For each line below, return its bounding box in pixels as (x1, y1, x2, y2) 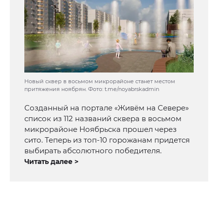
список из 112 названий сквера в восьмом (24, 114, 182, 124)
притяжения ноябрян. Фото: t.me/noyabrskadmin (24, 86, 159, 93)
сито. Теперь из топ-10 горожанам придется (24, 135, 190, 145)
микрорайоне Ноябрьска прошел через (24, 125, 177, 134)
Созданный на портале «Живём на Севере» (24, 103, 189, 113)
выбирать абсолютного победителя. (24, 146, 162, 156)
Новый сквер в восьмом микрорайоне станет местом (24, 78, 175, 85)
